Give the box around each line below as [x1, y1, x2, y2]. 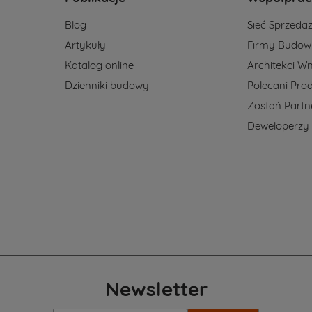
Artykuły [64, 38, 106, 52]
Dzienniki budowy [64, 79, 149, 93]
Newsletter [104, 276, 208, 302]
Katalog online [64, 58, 134, 72]
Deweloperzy [247, 119, 310, 133]
